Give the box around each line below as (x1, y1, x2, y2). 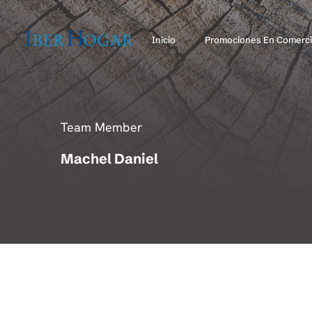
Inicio (151, 33, 175, 45)
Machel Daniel (61, 150, 158, 167)
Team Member (61, 119, 142, 135)
